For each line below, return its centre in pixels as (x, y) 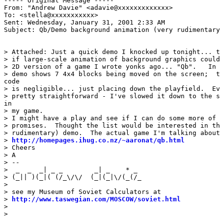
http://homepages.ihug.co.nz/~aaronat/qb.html (98, 140)
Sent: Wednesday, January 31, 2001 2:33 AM (84, 22)
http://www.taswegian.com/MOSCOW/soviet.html (96, 199)
